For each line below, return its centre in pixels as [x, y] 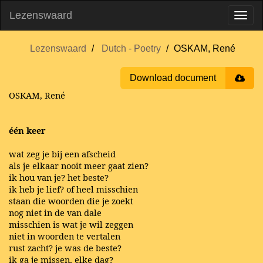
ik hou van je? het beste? [59, 177]
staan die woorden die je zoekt [71, 201]
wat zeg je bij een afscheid [62, 154]
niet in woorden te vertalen [65, 236]
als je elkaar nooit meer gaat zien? [79, 166]
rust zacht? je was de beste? [65, 248]
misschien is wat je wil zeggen [71, 224]
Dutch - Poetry [131, 48]
